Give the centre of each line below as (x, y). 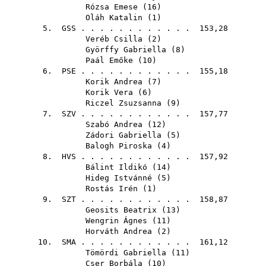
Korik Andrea (114, 82)
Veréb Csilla (114, 39)
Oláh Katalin (114, 18)
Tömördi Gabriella (126, 253)
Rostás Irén (112, 189)
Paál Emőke (109, 60)
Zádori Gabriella (123, 135)
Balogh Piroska (119, 146)
